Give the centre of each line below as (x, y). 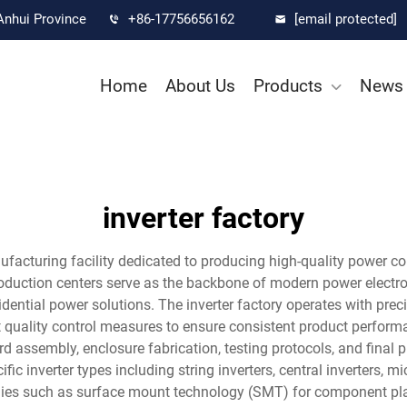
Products (288, 86)
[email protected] (346, 19)
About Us (200, 86)
